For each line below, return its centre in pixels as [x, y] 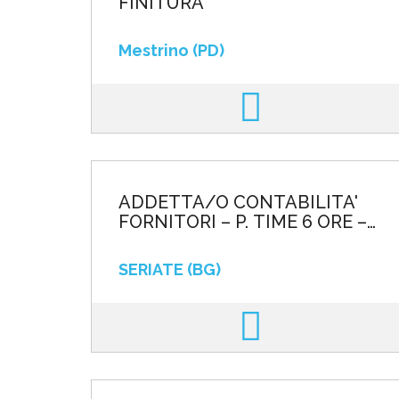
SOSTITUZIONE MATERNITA [240, 241]
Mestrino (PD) [171, 50]
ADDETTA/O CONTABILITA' [238, 202]
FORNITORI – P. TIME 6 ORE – [243, 222]
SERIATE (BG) [170, 269]
